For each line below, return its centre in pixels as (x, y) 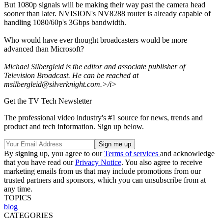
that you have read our (40, 162)
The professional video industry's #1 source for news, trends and (103, 117)
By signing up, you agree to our (54, 153)
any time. (18, 189)
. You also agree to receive (162, 162)
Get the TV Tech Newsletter (48, 101)
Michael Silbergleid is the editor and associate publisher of (95, 66)
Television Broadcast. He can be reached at (71, 75)
